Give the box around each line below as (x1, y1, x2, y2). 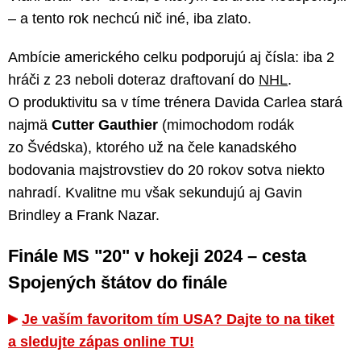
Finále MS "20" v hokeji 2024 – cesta (8, 245, 306, 266)
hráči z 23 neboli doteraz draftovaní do (8, 71, 259, 88)
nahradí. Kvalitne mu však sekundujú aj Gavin (8, 184, 302, 201)
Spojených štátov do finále (8, 272, 227, 293)
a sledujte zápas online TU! (8, 333, 194, 350)
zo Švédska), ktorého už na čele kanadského (8, 139, 297, 156)
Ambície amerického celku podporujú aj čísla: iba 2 (8, 48, 334, 65)
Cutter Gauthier (52, 116, 158, 133)
